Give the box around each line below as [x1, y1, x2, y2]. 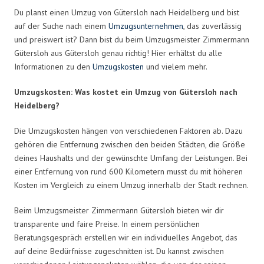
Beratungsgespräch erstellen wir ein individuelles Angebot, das [14, 232, 237, 243]
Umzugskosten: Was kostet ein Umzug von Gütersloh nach [14, 86, 237, 97]
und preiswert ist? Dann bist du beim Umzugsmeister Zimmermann [14, 34, 249, 45]
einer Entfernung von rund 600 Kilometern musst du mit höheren [14, 166, 243, 177]
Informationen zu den [14, 61, 93, 72]
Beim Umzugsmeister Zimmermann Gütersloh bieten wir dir [14, 204, 224, 216]
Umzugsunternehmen [108, 20, 183, 31]
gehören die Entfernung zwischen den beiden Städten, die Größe [14, 138, 245, 150]
